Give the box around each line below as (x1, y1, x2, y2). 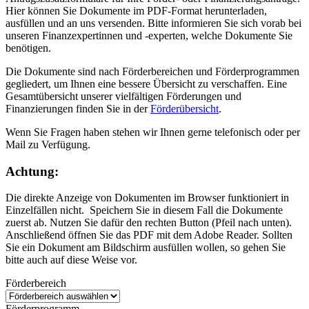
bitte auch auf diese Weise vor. (6, 254, 137, 266)
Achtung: (6, 163, 59, 179)
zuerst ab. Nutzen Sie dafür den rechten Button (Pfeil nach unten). (6, 217, 292, 229)
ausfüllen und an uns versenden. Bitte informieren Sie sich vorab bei (6, 17, 301, 29)
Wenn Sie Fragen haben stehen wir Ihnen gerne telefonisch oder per (6, 126, 300, 138)
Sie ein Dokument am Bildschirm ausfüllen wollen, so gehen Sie (6, 241, 286, 254)
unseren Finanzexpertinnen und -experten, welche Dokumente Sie (6, 29, 292, 41)
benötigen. (6, 41, 51, 54)
